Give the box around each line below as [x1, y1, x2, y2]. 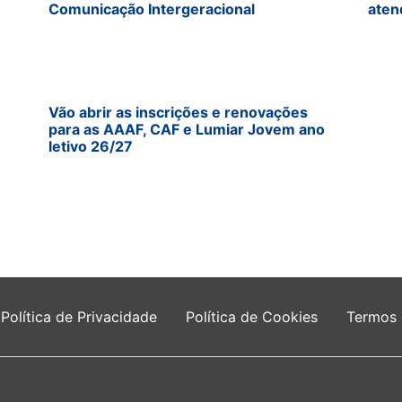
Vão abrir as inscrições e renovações [48, 103, 308, 122]
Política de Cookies [186, 308, 318, 327]
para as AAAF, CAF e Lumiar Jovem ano [48, 120, 325, 139]
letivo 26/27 [48, 137, 133, 156]
